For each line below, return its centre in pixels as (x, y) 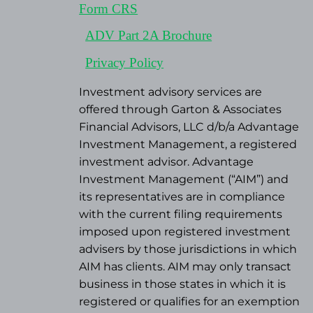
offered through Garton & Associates (181, 110)
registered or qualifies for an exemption (190, 302)
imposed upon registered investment (185, 232)
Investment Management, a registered (188, 145)
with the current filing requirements (181, 214)
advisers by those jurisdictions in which (188, 249)
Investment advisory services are (171, 92)
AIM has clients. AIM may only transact (185, 267)
